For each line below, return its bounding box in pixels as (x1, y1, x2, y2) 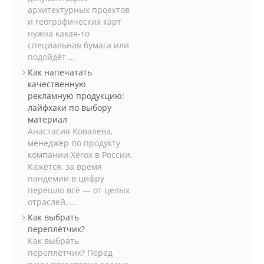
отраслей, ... (28, 196, 77, 207)
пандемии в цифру (28, 173, 104, 184)
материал (28, 114, 67, 125)
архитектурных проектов (28, 4, 130, 15)
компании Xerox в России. (28, 149, 133, 160)
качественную (28, 78, 86, 90)
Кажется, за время (28, 161, 102, 172)
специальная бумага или (28, 39, 129, 51)
